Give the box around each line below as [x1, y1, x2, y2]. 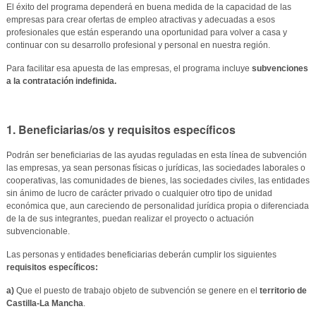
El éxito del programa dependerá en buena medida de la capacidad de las [6, 1, 291, 12]
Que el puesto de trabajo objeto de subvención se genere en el [13, 285, 260, 296]
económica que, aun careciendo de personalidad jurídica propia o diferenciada [6, 200, 309, 211]
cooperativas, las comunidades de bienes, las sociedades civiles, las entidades [6, 175, 310, 186]
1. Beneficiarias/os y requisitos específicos [6, 121, 236, 138]
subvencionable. [6, 226, 70, 236]
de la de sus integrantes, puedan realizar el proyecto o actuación [6, 213, 254, 224]
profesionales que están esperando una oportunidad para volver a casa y [6, 27, 287, 37]
